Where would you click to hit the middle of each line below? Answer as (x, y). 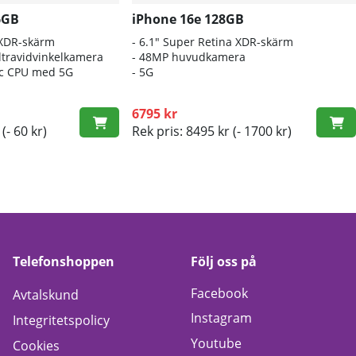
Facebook (219, 293)
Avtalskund (46, 295)
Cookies (36, 345)
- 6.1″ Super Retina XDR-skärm (212, 42)
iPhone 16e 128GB (188, 19)
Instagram (221, 318)
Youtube (216, 343)
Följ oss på (224, 261)
